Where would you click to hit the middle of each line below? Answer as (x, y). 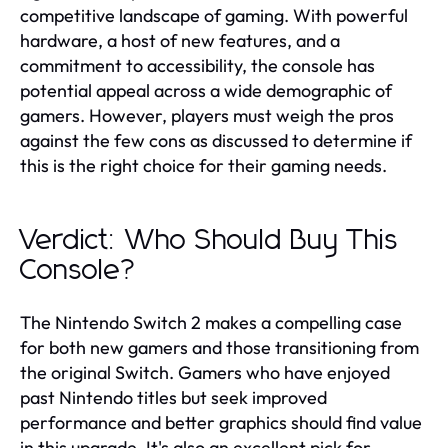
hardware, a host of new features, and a (180, 40)
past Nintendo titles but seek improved (173, 397)
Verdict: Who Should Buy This (209, 240)
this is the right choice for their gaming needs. (203, 165)
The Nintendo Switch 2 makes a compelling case (211, 322)
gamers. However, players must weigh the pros (207, 115)
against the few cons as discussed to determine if (216, 140)
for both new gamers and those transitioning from (219, 347)
